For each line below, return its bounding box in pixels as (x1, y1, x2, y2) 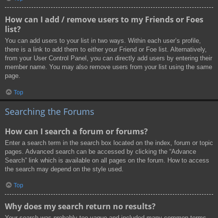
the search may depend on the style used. (5, 165, 124, 173)
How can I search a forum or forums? (5, 126, 148, 137)
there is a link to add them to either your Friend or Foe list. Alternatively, (5, 46, 207, 54)
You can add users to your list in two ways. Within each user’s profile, (5, 37, 201, 45)
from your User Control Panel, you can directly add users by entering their (5, 54, 212, 62)
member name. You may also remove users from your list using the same (5, 63, 212, 71)
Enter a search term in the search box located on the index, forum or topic (5, 139, 213, 146)
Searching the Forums (5, 105, 94, 117)
